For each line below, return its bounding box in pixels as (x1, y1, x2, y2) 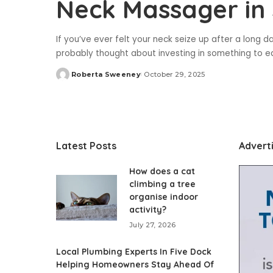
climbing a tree (129, 179, 196, 190)
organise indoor (129, 191, 198, 203)
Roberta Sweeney (71, 70, 141, 79)
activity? (129, 204, 166, 216)
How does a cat (129, 166, 195, 177)
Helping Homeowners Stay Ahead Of (56, 259, 214, 271)
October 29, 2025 (144, 70, 205, 79)
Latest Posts (56, 140, 116, 152)
